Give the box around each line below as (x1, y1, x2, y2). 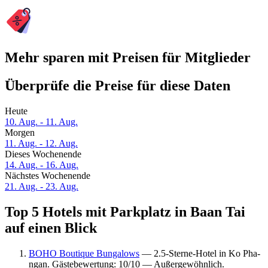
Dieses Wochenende (5, 149, 81, 160)
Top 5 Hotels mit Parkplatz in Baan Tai (5, 204, 245, 220)
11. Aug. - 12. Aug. (5, 138, 78, 149)
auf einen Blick (5, 220, 97, 236)
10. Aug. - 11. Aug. (5, 117, 78, 127)
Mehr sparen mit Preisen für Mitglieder (5, 50, 251, 66)
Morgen (5, 127, 35, 138)
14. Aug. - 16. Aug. (5, 160, 78, 170)
